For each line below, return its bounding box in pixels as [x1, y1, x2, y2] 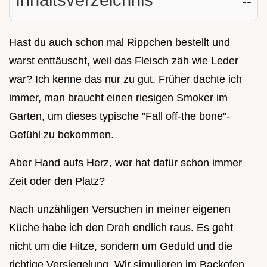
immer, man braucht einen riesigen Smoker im [9, 91, 228, 104]
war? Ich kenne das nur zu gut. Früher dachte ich [9, 73, 242, 85]
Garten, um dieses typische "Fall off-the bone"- [9, 110, 230, 122]
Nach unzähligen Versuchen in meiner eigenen [9, 203, 231, 215]
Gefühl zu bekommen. [9, 128, 114, 141]
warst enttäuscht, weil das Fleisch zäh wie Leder [9, 54, 238, 67]
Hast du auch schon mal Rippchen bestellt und [9, 36, 230, 48]
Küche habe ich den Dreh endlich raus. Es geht [9, 221, 233, 234]
